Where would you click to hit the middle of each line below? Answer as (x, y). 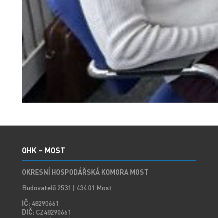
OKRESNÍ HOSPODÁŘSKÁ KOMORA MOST (85, 172)
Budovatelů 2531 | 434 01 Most (67, 188)
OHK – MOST (43, 150)
